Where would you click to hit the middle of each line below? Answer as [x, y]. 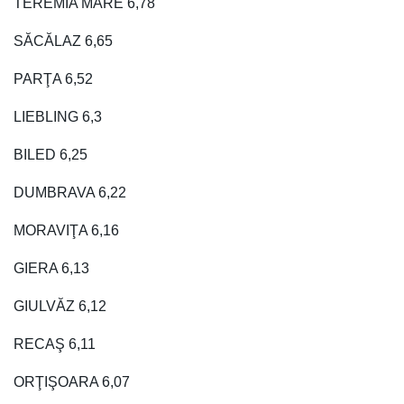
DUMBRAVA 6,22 [70, 192]
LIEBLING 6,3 [58, 116]
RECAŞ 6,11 [55, 344]
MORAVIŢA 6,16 [66, 230]
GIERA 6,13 [51, 268]
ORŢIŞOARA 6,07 [72, 381]
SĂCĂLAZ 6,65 [63, 41]
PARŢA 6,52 [53, 78]
